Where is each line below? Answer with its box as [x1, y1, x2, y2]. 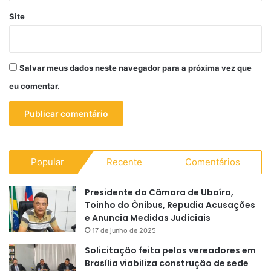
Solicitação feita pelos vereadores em [85, 244, 256, 256]
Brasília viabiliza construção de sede [85, 256, 249, 269]
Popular [31, 155, 65, 168]
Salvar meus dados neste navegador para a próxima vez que [19, 62, 252, 73]
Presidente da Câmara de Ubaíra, [85, 186, 233, 198]
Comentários [184, 155, 240, 168]
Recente [106, 155, 143, 168]
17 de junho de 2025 [92, 226, 156, 235]
